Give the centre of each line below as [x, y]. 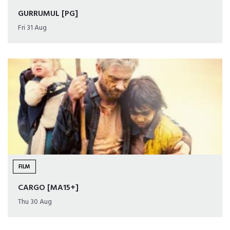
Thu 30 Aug [35, 202]
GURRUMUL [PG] [48, 14]
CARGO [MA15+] [48, 188]
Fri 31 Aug [32, 28]
